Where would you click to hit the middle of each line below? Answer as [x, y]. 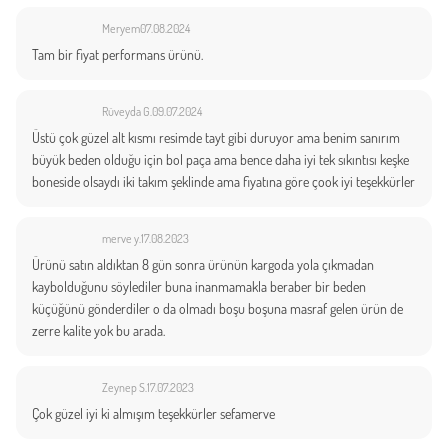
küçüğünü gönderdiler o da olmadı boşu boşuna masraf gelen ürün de [217, 308]
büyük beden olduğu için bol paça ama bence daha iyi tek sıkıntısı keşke [220, 159]
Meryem [121, 28]
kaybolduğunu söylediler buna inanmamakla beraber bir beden [199, 286]
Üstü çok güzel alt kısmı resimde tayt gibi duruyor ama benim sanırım [216, 137]
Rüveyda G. [127, 111]
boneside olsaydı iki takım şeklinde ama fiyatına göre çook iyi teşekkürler [223, 181]
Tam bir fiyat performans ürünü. [117, 54]
